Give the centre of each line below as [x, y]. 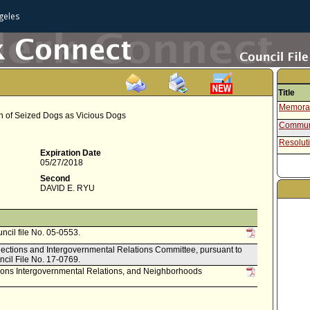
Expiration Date [71, 153]
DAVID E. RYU [67, 188]
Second [55, 179]
